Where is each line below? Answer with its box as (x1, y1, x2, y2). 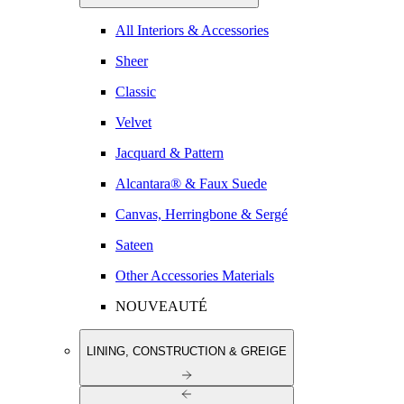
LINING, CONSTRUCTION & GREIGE (87, 344, 287, 358)
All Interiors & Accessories (115, 23, 269, 39)
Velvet (115, 115, 151, 131)
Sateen (115, 237, 153, 253)
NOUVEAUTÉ (115, 298, 207, 315)
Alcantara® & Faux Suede (115, 176, 267, 192)
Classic (115, 84, 156, 100)
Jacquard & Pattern (115, 145, 224, 161)
